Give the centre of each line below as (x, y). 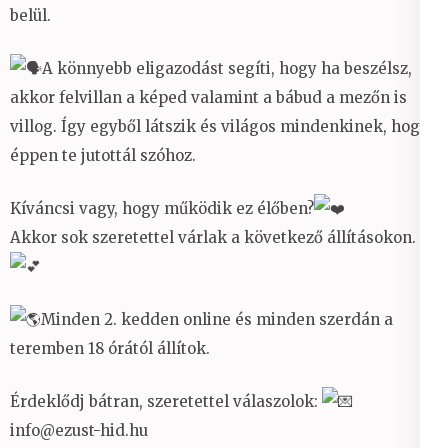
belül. (30, 15)
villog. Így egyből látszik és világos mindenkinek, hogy (219, 126)
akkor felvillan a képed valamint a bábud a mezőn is (208, 97)
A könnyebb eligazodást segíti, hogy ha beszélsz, (227, 68)
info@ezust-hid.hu (79, 430)
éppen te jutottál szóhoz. (103, 155)
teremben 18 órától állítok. (110, 348)
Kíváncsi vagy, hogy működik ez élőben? (162, 208)
